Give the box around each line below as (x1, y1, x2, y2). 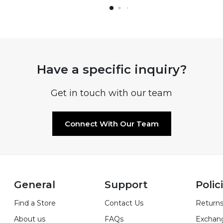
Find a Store (13, 199, 56, 208)
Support (105, 179, 148, 191)
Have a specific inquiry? (36, 62, 187, 77)
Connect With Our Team (64, 119, 159, 129)
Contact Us (105, 199, 144, 208)
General (13, 179, 55, 191)
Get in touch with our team (51, 88, 172, 99)
